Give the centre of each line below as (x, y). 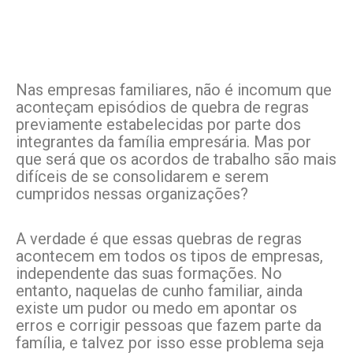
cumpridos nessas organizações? (132, 194)
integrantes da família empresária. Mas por (163, 142)
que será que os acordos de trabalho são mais (176, 160)
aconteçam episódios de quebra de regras (162, 108)
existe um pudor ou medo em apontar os (156, 308)
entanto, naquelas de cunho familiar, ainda (159, 291)
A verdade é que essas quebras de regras (159, 239)
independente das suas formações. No (149, 274)
